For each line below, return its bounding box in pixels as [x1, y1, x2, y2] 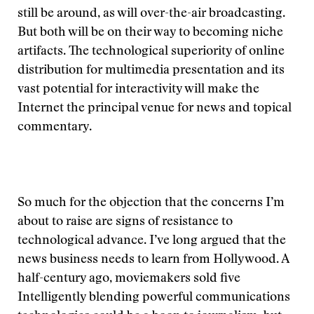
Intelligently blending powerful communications [18, 292, 290, 304]
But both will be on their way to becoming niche [18, 27, 283, 39]
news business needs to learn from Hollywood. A [18, 254, 289, 266]
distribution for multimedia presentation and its [18, 64, 285, 77]
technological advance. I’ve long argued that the [18, 235, 286, 247]
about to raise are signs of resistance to [18, 216, 233, 228]
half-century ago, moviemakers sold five [18, 273, 240, 285]
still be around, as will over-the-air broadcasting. [18, 8, 285, 20]
